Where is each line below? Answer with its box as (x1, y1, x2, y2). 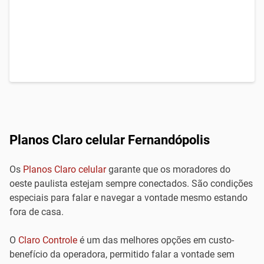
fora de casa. (9, 206, 66, 217)
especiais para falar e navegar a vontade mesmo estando (9, 192, 247, 203)
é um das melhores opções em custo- (77, 235, 234, 246)
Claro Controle (18, 235, 77, 246)
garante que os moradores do (106, 164, 230, 175)
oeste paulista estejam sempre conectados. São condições (9, 178, 253, 189)
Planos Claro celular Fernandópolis (9, 133, 210, 147)
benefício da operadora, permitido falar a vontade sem (9, 249, 235, 260)
